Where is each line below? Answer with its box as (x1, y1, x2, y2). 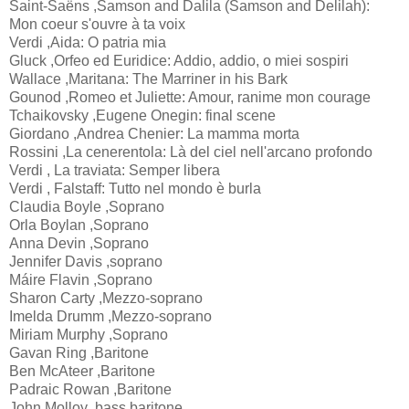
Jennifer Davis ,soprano (9, 253, 163, 269)
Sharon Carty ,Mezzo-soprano (9, 289, 203, 306)
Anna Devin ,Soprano (9, 235, 149, 251)
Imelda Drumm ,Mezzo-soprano (9, 308, 212, 324)
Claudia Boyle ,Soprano (9, 198, 164, 215)
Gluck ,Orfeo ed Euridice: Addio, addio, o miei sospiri (9, 52, 349, 68)
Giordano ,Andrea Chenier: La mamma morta (9, 125, 299, 142)
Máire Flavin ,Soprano (9, 271, 152, 288)
